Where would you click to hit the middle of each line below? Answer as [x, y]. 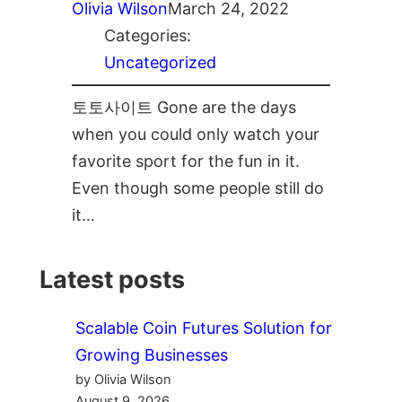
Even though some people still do [198, 188]
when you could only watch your [196, 135]
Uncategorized [160, 63]
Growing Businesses [152, 354]
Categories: [148, 36]
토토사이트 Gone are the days [184, 108]
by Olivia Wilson [123, 379]
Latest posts [112, 279]
